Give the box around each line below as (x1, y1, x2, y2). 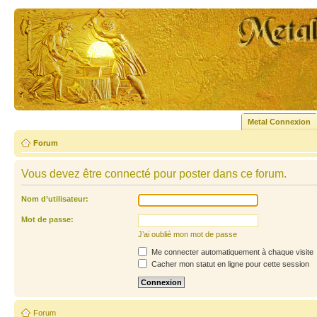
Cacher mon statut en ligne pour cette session (149, 260, 309, 268)
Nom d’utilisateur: (21, 195, 88, 203)
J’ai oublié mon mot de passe (138, 230, 237, 238)
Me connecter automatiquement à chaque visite (149, 248, 313, 256)
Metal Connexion (248, 117, 311, 126)
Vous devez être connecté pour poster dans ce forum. (21, 168, 287, 180)
